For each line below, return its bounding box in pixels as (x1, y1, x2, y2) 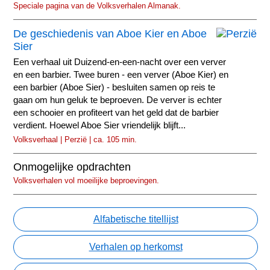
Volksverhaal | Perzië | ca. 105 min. (13, 134, 137, 144)
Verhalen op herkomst (89, 242, 183, 253)
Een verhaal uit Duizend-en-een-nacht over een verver (13, 57, 227, 67)
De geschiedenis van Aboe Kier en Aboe (13, 27, 207, 40)
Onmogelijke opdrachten (13, 161, 131, 174)
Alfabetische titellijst (93, 214, 178, 225)
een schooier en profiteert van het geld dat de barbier (13, 107, 219, 118)
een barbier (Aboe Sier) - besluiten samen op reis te (13, 82, 216, 92)
